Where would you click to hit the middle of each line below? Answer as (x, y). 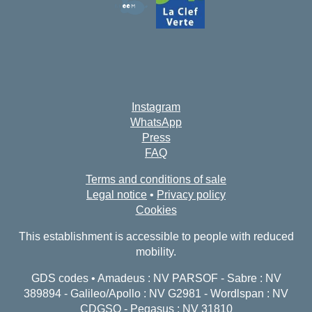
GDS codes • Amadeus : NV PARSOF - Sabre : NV (156, 278)
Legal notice (117, 195)
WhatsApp (156, 122)
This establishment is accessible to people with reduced (156, 236)
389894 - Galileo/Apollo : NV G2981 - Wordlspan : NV (156, 294)
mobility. (156, 252)
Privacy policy (191, 195)
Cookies (156, 210)
